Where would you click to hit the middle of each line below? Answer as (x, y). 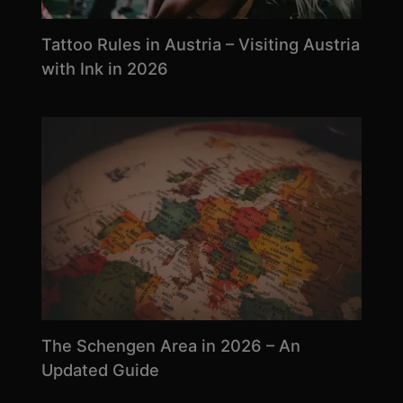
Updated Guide (100, 369)
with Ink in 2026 (104, 69)
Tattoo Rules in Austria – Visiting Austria (200, 45)
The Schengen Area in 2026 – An (170, 345)
